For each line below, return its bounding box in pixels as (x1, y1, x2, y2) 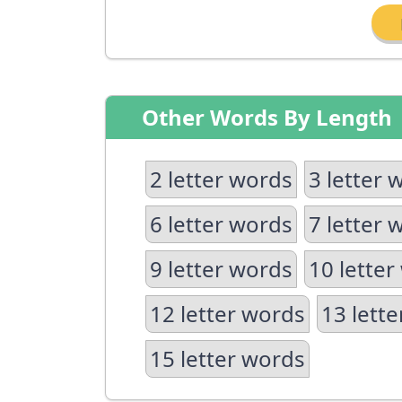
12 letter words (150, 299, 305, 328)
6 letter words (150, 209, 293, 239)
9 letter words (150, 254, 293, 284)
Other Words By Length (142, 102, 392, 132)
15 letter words (150, 344, 305, 373)
